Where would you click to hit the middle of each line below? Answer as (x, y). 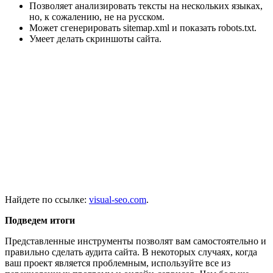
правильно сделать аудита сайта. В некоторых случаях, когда (131, 252)
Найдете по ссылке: (47, 199)
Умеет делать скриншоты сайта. (95, 38)
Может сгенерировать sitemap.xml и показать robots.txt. (143, 27)
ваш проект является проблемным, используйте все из (118, 263)
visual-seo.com (118, 199)
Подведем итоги (40, 220)
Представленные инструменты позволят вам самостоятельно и (136, 241)
